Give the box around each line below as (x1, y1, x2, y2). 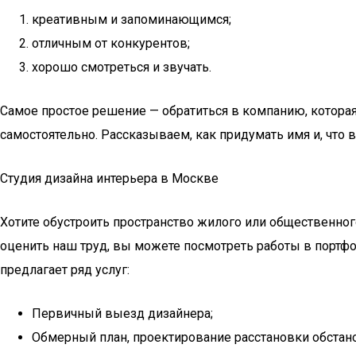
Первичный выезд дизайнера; (32, 306, 213, 321)
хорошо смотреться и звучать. (32, 60, 211, 75)
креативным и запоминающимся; (32, 12, 231, 27)
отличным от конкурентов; (32, 36, 190, 51)
